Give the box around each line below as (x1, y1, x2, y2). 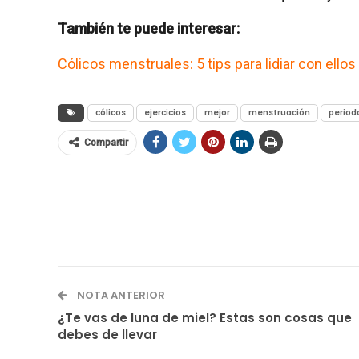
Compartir (84, 136, 128, 148)
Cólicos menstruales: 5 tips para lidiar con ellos (58, 54, 356, 72)
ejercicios (144, 106, 186, 119)
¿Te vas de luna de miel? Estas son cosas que (58, 309, 352, 326)
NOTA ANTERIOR (75, 287, 165, 303)
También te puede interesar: (58, 19, 240, 37)
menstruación (248, 106, 310, 119)
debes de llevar (58, 325, 157, 343)
